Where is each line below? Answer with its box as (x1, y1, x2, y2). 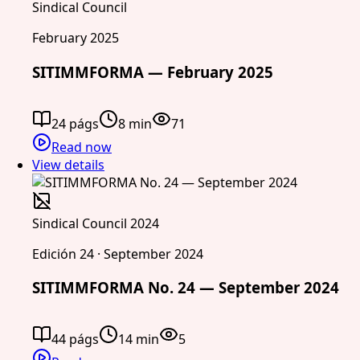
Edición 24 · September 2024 (32, 244, 203, 263)
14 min (118, 330, 159, 349)
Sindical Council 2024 (32, 214, 159, 232)
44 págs (51, 330, 99, 349)
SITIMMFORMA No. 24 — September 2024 (32, 277, 339, 298)
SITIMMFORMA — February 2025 (32, 61, 273, 82)
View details (32, 155, 104, 174)
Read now (51, 137, 112, 156)
